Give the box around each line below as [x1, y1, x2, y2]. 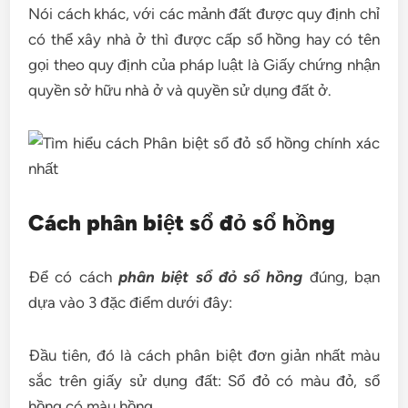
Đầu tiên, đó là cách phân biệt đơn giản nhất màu [28, 346, 380, 364]
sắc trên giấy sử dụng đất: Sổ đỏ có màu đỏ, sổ [28, 372, 380, 390]
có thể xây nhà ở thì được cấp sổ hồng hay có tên [28, 30, 380, 48]
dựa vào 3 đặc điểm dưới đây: [28, 293, 233, 311]
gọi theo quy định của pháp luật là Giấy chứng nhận [28, 56, 380, 74]
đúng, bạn [302, 268, 380, 286]
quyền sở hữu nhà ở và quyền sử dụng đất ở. [28, 81, 332, 99]
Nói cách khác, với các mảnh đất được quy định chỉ [28, 5, 380, 23]
